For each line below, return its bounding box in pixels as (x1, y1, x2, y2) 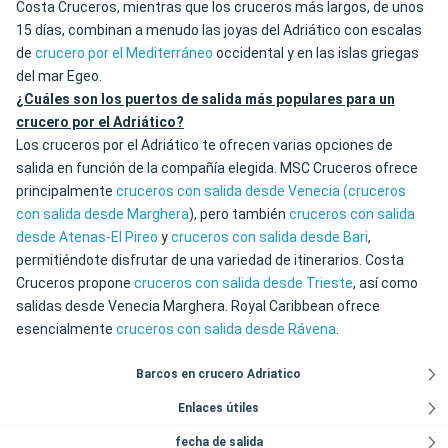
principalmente (16, 183, 116, 200)
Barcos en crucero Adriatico (136, 367, 302, 382)
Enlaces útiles (178, 401, 260, 416)
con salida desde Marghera (16, 206, 189, 223)
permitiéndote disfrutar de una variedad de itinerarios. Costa (16, 252, 404, 269)
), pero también (189, 206, 289, 223)
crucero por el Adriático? (16, 114, 184, 131)
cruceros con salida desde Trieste (134, 275, 353, 292)
